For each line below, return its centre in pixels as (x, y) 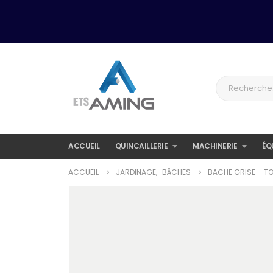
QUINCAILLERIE (141, 146)
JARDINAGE (136, 172)
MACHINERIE (215, 146)
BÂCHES (176, 172)
